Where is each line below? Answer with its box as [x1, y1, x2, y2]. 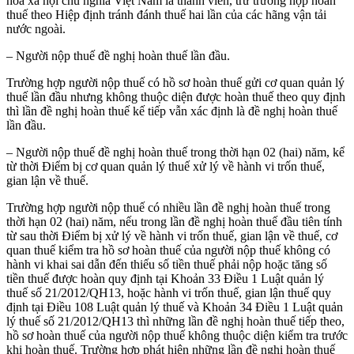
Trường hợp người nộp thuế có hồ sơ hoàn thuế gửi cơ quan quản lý [6, 75, 345, 89]
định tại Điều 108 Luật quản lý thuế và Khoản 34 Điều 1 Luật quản [6, 299, 343, 314]
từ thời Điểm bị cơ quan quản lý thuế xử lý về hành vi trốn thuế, [6, 159, 325, 173]
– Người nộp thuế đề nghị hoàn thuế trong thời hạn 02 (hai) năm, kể [6, 145, 345, 159]
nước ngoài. [6, 21, 66, 36]
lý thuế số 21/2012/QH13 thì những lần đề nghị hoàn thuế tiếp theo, [6, 314, 345, 328]
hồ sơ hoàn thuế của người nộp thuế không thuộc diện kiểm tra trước [6, 328, 348, 342]
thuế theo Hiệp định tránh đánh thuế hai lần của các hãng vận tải [6, 7, 326, 21]
